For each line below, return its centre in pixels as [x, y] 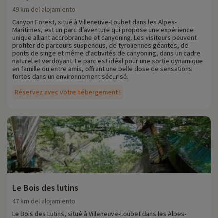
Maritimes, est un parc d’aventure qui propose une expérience [103, 30]
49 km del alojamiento [44, 9]
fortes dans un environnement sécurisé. [70, 77]
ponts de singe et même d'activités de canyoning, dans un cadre [106, 53]
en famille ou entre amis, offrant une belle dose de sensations [102, 69]
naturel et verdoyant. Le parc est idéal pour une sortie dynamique [108, 61]
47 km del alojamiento [44, 201]
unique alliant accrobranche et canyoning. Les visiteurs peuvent [104, 38]
